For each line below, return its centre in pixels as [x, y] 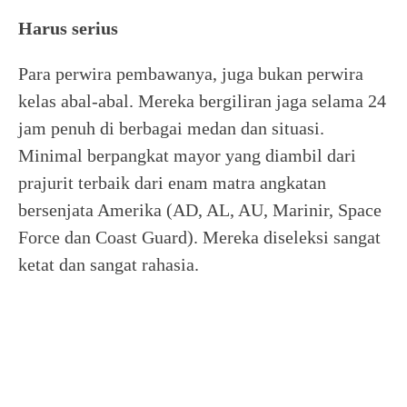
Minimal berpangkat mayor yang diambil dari [187, 155]
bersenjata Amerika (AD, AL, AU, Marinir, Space [200, 210]
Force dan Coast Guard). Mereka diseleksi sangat [199, 237]
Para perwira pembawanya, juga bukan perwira [191, 74]
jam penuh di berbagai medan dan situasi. [171, 128]
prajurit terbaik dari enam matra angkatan [172, 183]
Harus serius [68, 28]
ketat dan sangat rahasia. [109, 264]
